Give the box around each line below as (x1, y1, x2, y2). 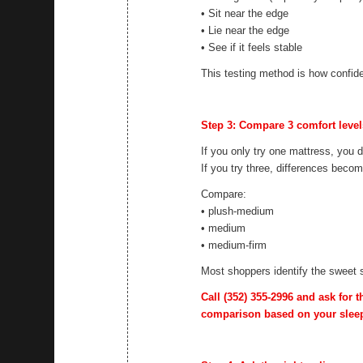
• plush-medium (201, 205, 275, 218)
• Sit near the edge (201, 6, 289, 19)
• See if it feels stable (201, 41, 303, 53)
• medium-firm (201, 239, 267, 252)
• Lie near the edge (201, 23, 290, 36)
